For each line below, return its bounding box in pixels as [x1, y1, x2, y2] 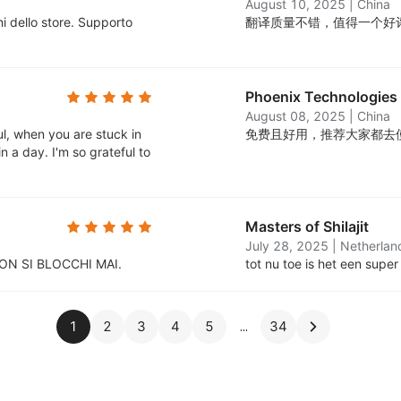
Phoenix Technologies [245, 88, 397, 106]
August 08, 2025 [245, 108, 346, 124]
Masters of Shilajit [245, 218, 369, 235]
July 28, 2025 [245, 238, 328, 253]
